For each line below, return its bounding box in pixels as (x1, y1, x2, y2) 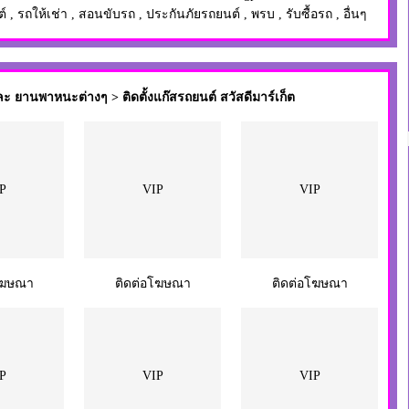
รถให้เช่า (17, 6, 68, 21)
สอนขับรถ (79, 6, 135, 21)
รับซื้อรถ (286, 6, 332, 21)
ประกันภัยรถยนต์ (146, 6, 240, 21)
